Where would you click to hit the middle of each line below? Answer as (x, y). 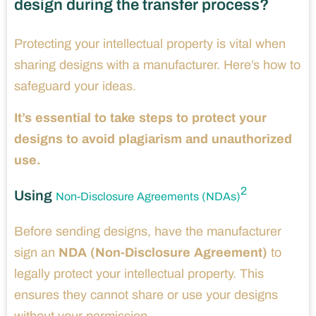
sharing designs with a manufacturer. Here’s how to (157, 65)
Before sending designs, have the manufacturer (148, 231)
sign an (36, 252)
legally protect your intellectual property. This (139, 273)
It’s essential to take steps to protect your (140, 117)
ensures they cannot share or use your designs (146, 294)
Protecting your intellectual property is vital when (150, 43)
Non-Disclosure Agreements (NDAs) (148, 196)
